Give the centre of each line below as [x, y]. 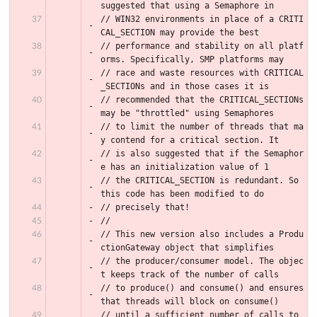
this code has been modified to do [182, 194]
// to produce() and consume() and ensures [202, 288]
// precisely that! [145, 207]
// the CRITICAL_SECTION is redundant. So [200, 180]
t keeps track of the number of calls [190, 274]
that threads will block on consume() [190, 301]
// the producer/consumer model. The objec [202, 261]
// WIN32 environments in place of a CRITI [202, 19]
